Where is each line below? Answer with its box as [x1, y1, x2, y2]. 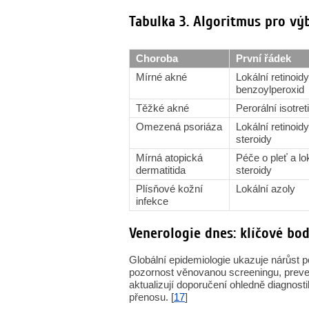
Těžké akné [136, 102, 189, 114]
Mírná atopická [136, 152, 203, 163]
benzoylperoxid [236, 83, 304, 95]
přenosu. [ [129, 291, 174, 303]
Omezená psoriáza [136, 121, 222, 132]
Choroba [136, 52, 178, 64]
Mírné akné [136, 71, 187, 83]
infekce [136, 195, 168, 207]
